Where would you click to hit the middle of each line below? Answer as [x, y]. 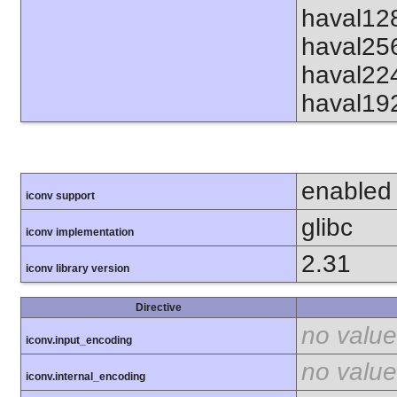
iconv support [60, 195]
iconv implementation [80, 232]
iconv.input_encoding [79, 340]
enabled [346, 191]
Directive [159, 307]
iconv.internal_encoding [86, 376]
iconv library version [78, 268]
